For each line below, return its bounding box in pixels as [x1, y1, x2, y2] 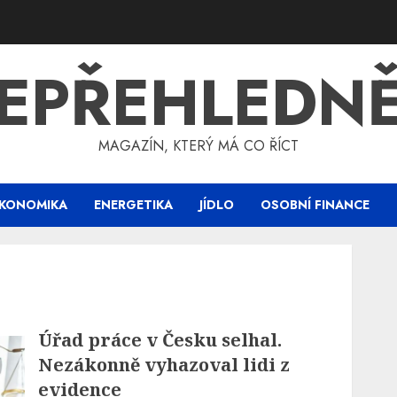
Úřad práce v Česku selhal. [38, 328, 283, 352]
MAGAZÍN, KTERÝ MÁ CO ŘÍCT [98, 136, 299, 156]
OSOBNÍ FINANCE [261, 196, 370, 214]
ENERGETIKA [94, 196, 173, 214]
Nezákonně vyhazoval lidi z [38, 353, 291, 377]
